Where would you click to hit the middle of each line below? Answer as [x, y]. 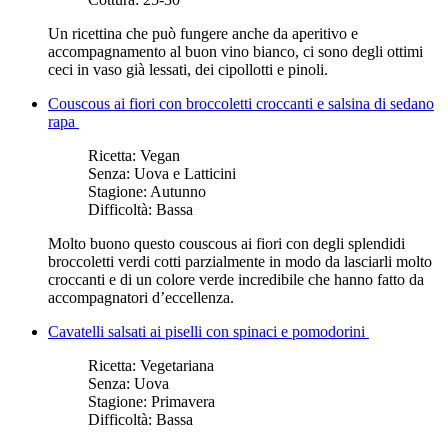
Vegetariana [177, 365]
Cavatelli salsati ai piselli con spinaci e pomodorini [208, 331]
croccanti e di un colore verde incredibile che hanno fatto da [236, 279]
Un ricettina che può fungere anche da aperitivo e [203, 33]
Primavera [183, 401]
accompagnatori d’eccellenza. [141, 297]
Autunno [178, 191]
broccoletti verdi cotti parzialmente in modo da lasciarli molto [240, 261]
